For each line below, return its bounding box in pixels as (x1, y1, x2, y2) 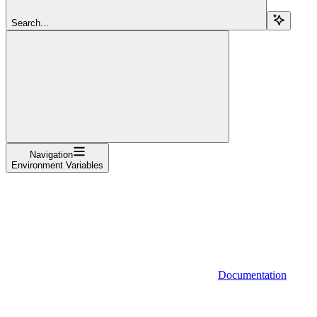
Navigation (29, 149, 73, 160)
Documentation (218, 268, 287, 281)
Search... (11, 17, 49, 28)
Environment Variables (11, 159, 103, 171)
